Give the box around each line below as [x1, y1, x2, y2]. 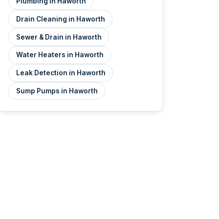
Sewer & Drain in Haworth [16, 33, 102, 41]
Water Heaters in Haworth [16, 51, 104, 59]
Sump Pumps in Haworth [16, 87, 98, 95]
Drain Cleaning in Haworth [16, 15, 105, 23]
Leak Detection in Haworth [16, 69, 106, 77]
